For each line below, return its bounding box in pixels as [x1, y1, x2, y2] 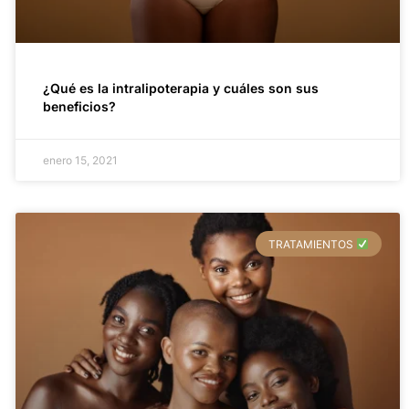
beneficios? [42, 99, 116, 115]
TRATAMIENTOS [267, 236, 356, 251]
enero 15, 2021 [42, 153, 118, 168]
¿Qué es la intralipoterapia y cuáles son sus [42, 80, 319, 97]
